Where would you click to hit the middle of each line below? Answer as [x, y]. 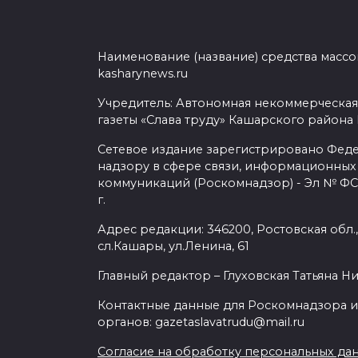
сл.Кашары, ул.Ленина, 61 [173, 246]
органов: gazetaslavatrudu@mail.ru [201, 322]
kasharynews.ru [143, 74]
